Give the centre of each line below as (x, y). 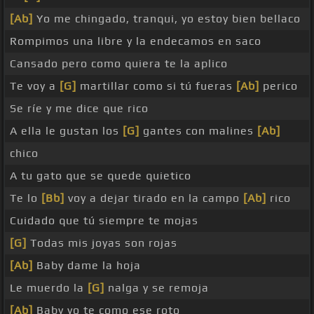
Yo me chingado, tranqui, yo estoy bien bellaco (167, 19)
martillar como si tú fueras (156, 86)
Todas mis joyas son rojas (102, 243)
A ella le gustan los (66, 131)
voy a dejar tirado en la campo (154, 198)
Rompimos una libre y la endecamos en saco (136, 41)
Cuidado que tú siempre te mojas (104, 221)
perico (279, 86)
